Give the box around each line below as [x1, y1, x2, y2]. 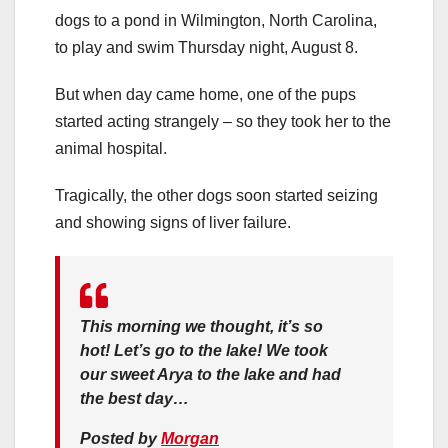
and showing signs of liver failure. [55, 214, 291, 232]
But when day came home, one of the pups [55, 86, 356, 104]
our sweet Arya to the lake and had [80, 366, 341, 384]
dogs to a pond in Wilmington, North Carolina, [55, 12, 377, 30]
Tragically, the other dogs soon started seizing [55, 187, 378, 205]
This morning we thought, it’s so [80, 318, 323, 336]
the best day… [80, 390, 189, 408]
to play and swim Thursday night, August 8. [55, 39, 358, 57]
